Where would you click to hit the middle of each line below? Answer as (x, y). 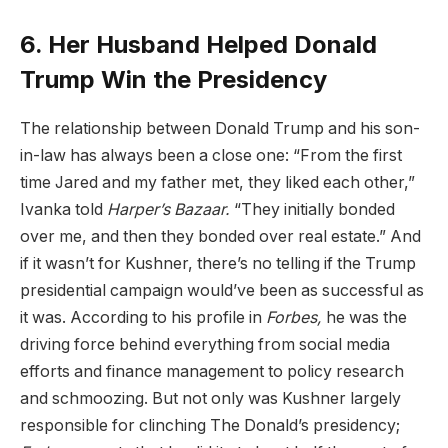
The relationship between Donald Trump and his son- (220, 129)
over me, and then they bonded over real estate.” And (220, 237)
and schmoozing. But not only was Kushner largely (210, 399)
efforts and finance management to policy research (212, 372)
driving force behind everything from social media (205, 345)
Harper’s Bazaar (166, 210)
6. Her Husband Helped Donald (198, 45)
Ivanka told (63, 210)
